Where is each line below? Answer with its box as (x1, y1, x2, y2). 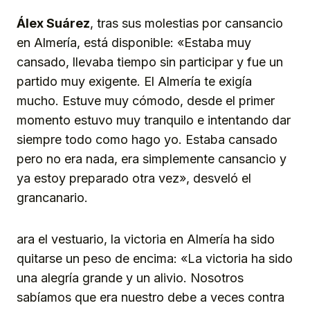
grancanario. (17, 190, 88, 206)
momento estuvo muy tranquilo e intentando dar (17, 113, 291, 128)
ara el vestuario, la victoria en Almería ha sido (17, 232, 275, 247)
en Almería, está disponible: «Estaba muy (17, 35, 251, 51)
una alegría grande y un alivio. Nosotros (17, 271, 244, 286)
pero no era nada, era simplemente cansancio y (17, 152, 286, 167)
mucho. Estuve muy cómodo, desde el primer (17, 93, 275, 109)
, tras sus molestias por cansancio (90, 16, 283, 31)
